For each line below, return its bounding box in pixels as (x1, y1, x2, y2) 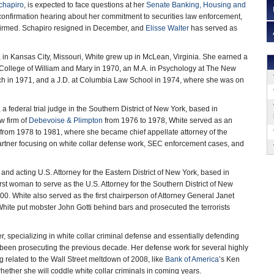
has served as (189, 24, 237, 32)
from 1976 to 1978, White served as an (103, 116, 232, 125)
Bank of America (165, 255, 219, 264)
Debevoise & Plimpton (29, 116, 103, 125)
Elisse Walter (146, 24, 189, 32)
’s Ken (219, 255, 240, 264)
